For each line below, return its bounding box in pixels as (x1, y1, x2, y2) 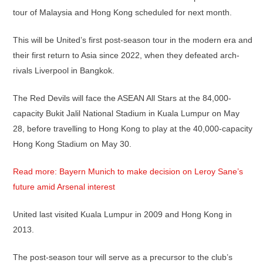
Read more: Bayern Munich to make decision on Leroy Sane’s (13, 167, 243, 176)
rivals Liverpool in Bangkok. (13, 66, 114, 75)
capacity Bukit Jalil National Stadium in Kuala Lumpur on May (13, 109, 240, 118)
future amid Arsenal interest (13, 182, 115, 191)
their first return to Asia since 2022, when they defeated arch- (13, 50, 240, 60)
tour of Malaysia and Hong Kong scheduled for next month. (13, 8, 232, 17)
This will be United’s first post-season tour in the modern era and (13, 35, 252, 45)
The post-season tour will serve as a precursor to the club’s (13, 252, 232, 262)
